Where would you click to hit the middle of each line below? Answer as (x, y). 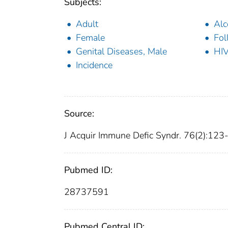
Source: (79, 114)
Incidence (94, 65)
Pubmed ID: (88, 170)
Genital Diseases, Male (121, 52)
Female (90, 38)
